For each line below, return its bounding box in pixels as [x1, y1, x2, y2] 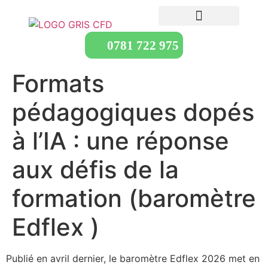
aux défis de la [12, 155, 179, 184]
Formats [12, 69, 104, 98]
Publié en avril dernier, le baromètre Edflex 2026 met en [6, 252, 260, 264]
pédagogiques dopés [12, 98, 254, 127]
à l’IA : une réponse [12, 126, 229, 156]
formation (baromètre [12, 184, 256, 213]
